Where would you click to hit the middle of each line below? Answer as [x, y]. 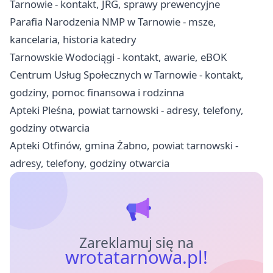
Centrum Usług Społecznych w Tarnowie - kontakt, [127, 75]
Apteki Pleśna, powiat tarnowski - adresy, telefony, [127, 110]
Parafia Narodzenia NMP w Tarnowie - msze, [113, 22]
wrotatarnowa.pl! [136, 257]
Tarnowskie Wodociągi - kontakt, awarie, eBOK [118, 57]
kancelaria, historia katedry [73, 40]
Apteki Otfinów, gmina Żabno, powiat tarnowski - [124, 146]
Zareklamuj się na [136, 243]
